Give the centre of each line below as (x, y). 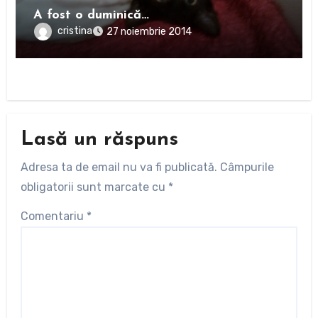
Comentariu (53, 216)
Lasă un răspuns (99, 140)
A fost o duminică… (92, 15)
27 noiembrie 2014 (149, 31)
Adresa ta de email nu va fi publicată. (119, 167)
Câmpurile (247, 167)
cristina (75, 31)
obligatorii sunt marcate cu (94, 187)
